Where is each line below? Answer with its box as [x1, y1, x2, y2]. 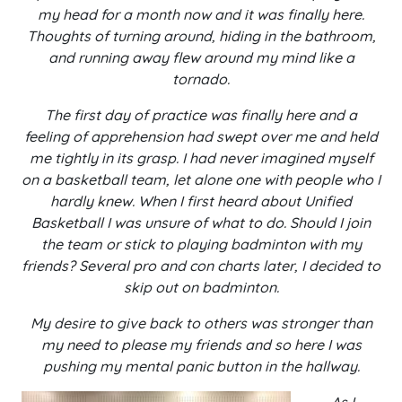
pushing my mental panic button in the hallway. [42, 357, 360, 375]
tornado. [172, 70, 230, 88]
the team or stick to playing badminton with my [40, 235, 362, 253]
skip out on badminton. [123, 278, 279, 296]
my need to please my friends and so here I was [40, 336, 362, 354]
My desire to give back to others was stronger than [30, 314, 372, 332]
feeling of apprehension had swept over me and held [24, 127, 378, 145]
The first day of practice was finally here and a [45, 106, 357, 124]
